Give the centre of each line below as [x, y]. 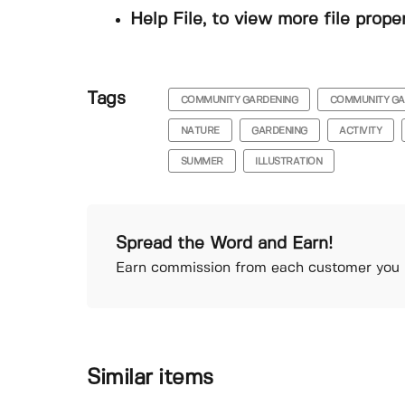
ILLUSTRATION [289, 161]
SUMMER [202, 161]
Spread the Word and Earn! [224, 244]
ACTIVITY [361, 131]
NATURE [200, 131]
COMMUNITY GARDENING [239, 100]
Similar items [150, 379]
